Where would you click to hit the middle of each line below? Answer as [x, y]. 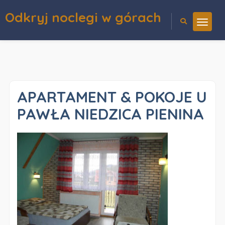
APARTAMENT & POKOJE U [112, 97]
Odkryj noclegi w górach [83, 17]
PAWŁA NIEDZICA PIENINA [110, 114]
